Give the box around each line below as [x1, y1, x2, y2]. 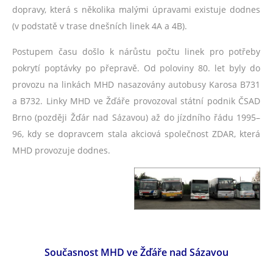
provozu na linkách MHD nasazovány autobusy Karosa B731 [12, 79, 260, 90]
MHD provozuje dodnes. [12, 144, 110, 156]
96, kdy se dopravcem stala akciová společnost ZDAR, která [12, 128, 260, 140]
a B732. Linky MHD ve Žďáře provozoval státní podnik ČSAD [12, 95, 260, 107]
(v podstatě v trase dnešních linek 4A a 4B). [12, 20, 187, 32]
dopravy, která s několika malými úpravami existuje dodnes [12, 4, 260, 15]
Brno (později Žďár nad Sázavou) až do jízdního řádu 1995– [12, 112, 260, 123]
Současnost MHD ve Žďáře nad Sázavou [44, 245, 229, 259]
